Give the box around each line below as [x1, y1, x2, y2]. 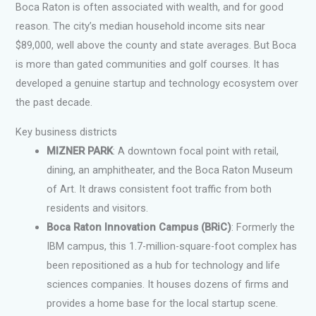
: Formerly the [231, 220, 296, 233]
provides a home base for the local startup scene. [47, 296, 279, 310]
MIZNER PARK [47, 144, 114, 157]
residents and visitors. [47, 201, 149, 214]
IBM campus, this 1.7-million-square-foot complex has [47, 239, 298, 253]
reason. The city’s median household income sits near [16, 20, 266, 33]
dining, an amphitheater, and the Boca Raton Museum [47, 163, 293, 176]
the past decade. [16, 96, 93, 109]
